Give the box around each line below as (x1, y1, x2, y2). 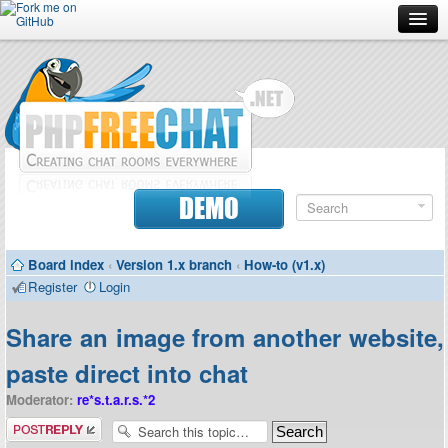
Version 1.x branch (116, 255, 232, 274)
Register (28, 277, 77, 296)
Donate (20, 222, 61, 240)
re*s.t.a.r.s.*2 (77, 390, 155, 409)
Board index (28, 255, 104, 274)
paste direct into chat (6, 356, 248, 390)
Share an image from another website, (6, 320, 444, 354)
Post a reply (6, 414, 76, 433)
